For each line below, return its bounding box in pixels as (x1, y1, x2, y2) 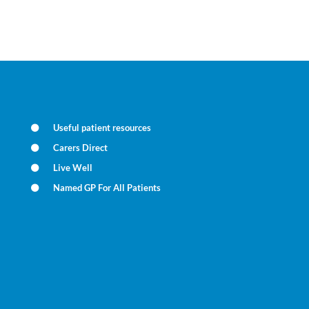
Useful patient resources (53, 122, 152, 133)
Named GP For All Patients (53, 182, 161, 193)
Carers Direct (53, 142, 108, 153)
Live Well (53, 162, 93, 173)
